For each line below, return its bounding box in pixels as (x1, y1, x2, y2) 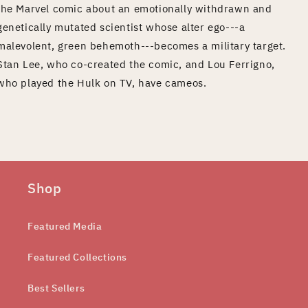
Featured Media (27, 219, 102, 232)
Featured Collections (27, 250, 127, 263)
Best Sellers (27, 281, 85, 294)
